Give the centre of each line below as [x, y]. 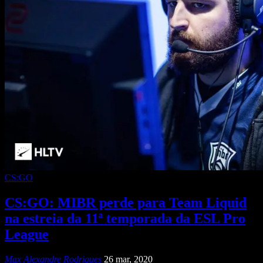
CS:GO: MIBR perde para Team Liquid [126, 202]
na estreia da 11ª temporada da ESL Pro [125, 218]
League [27, 234]
